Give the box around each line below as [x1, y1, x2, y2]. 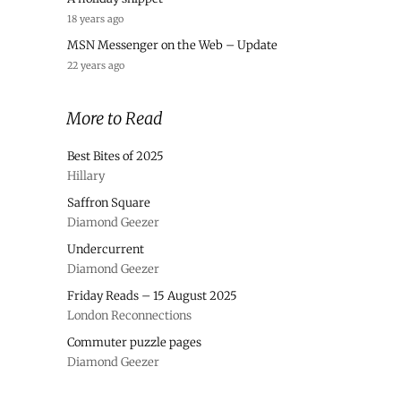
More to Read [66, 107, 163, 129]
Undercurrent [67, 241, 144, 257]
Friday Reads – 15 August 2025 [67, 287, 237, 303]
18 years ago [67, 12, 124, 25]
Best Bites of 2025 [67, 148, 164, 164]
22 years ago [67, 58, 124, 72]
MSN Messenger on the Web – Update [67, 37, 277, 53]
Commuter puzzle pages [67, 334, 201, 350]
